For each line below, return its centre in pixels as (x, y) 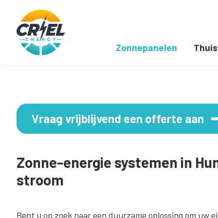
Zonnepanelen (147, 47)
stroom (40, 179)
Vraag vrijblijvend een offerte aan (118, 118)
